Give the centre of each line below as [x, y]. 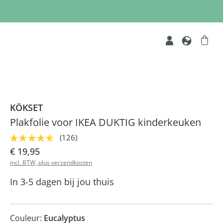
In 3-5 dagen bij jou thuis [62, 182]
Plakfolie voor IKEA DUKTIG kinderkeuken [106, 122]
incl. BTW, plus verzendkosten [51, 163]
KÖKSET [26, 108]
